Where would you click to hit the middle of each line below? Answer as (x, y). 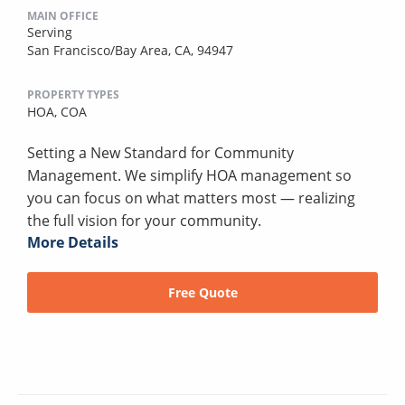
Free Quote (202, 293)
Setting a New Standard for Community (160, 153)
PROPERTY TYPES (73, 95)
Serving (50, 33)
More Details (73, 243)
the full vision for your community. (144, 221)
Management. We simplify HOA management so (189, 176)
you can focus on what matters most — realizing (191, 198)
